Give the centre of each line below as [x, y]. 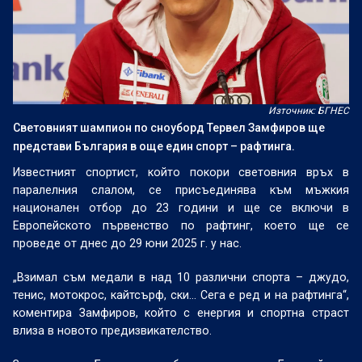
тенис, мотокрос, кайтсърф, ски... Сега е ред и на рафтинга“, [181, 295]
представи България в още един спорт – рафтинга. [154, 146]
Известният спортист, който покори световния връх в [181, 172]
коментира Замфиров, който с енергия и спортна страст [181, 313]
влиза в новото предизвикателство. [113, 330]
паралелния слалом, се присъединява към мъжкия [181, 190]
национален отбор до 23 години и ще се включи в [181, 208]
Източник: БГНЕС [308, 111]
